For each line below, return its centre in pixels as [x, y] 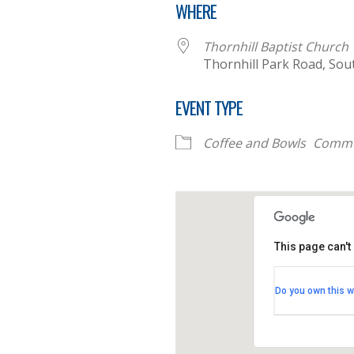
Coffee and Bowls [254, 143]
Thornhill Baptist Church [276, 47]
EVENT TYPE [209, 107]
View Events [318, 311]
